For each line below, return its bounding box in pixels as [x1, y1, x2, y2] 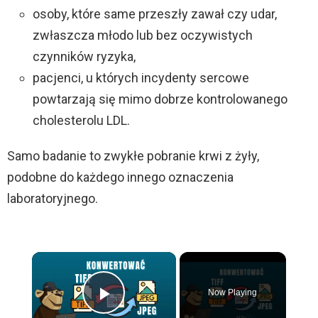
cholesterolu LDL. [33, 113, 130, 128]
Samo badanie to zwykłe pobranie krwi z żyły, [7, 148, 259, 164]
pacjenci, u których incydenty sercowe [33, 70, 249, 86]
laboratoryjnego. [7, 191, 98, 207]
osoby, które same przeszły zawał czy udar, [33, 6, 277, 22]
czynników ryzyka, [33, 49, 136, 65]
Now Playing [208, 287, 258, 298]
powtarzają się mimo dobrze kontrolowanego [33, 92, 287, 107]
